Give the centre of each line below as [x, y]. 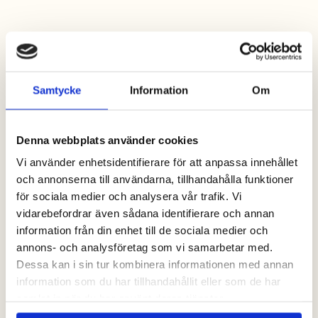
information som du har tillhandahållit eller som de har [149, 281]
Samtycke [57, 90]
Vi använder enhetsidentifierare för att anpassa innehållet [157, 162]
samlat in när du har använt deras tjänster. [121, 298]
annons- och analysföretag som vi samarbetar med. [144, 247]
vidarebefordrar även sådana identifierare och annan [146, 213]
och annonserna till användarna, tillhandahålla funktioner [155, 179]
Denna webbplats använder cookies [107, 139]
